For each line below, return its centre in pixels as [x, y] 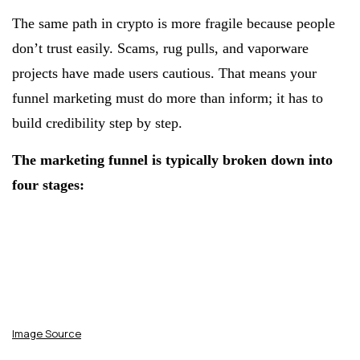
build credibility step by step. [97, 123]
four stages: [48, 185]
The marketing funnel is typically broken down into [172, 160]
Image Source [47, 333]
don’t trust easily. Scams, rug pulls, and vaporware [160, 49]
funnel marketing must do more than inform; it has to [168, 98]
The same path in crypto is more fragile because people [174, 24]
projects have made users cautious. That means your [164, 74]
